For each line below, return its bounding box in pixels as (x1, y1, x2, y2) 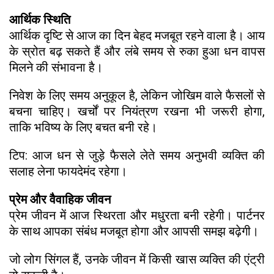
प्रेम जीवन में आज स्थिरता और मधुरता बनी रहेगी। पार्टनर (9, 207, 265, 223)
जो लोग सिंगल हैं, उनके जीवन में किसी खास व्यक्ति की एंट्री (9, 251, 265, 267)
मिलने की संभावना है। (9, 59, 103, 75)
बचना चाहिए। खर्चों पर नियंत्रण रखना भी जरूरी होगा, (9, 103, 265, 119)
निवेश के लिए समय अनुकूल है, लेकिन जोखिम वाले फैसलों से (9, 87, 265, 103)
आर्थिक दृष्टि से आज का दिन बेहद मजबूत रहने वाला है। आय (9, 28, 265, 43)
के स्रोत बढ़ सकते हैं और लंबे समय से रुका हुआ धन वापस (9, 43, 265, 59)
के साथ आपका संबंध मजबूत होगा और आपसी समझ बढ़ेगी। (9, 223, 259, 239)
